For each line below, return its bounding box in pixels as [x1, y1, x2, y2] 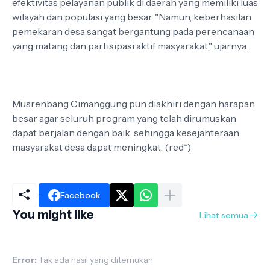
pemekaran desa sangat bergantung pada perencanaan [12, 25, 254, 37]
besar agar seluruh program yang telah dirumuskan [12, 112, 236, 124]
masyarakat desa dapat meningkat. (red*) [12, 141, 191, 153]
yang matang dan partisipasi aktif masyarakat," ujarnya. [12, 40, 248, 52]
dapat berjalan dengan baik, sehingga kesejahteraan [12, 127, 239, 139]
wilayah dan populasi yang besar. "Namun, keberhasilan [12, 11, 251, 23]
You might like [12, 207, 94, 222]
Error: [12, 254, 37, 265]
